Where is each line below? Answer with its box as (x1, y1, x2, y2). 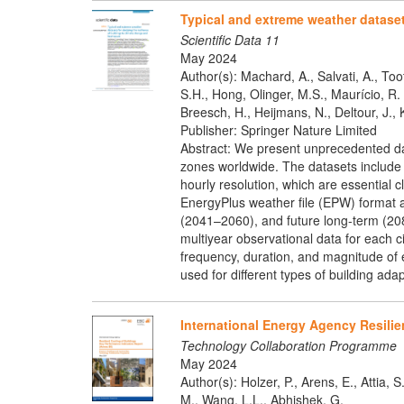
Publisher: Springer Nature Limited (179, 120, 377, 139)
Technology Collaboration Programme (179, 335, 397, 354)
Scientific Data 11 (179, 30, 280, 49)
